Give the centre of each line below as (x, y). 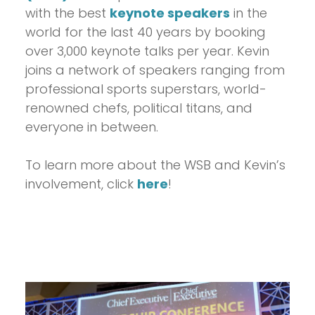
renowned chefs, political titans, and (139, 108)
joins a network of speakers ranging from (155, 70)
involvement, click (81, 184)
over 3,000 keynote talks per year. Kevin (147, 51)
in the (249, 13)
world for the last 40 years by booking (146, 32)
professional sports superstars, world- (146, 89)
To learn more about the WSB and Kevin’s (155, 165)
